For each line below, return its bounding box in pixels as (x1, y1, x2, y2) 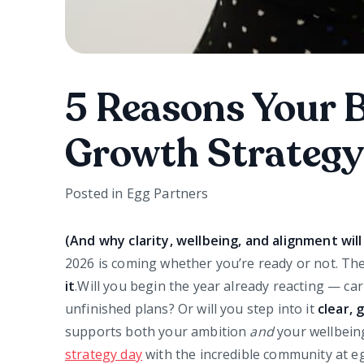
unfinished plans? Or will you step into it (65, 300, 318, 318)
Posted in (65, 184, 127, 203)
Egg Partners (126, 184, 209, 203)
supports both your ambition (65, 323, 250, 341)
